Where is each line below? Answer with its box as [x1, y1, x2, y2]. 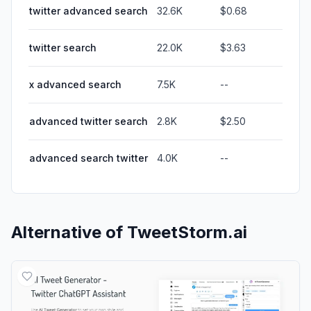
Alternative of [11, 221, 127, 242]
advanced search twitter [29, 151, 148, 164]
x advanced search [29, 78, 121, 90]
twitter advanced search [29, 4, 148, 17]
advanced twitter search [29, 115, 148, 127]
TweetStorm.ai [127, 221, 247, 242]
